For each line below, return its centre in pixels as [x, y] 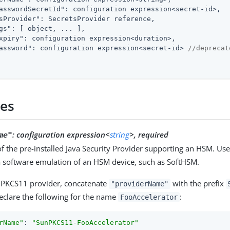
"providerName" [140, 184]
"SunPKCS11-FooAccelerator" [85, 222]
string [120, 134]
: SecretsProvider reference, [98, 18]
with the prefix [198, 183]
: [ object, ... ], [49, 28]
